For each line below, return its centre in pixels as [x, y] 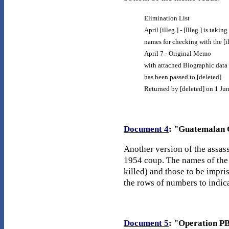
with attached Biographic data [186, 65]
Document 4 [146, 129]
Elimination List [167, 18]
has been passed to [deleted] [183, 77]
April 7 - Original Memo [178, 54]
